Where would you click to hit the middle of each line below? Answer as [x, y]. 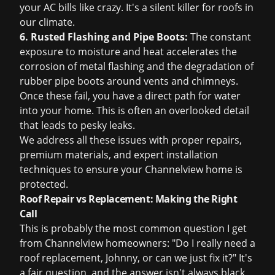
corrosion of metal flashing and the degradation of [137, 66]
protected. [44, 184]
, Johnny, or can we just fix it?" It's [176, 258]
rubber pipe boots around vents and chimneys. [129, 81]
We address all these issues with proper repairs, [131, 140]
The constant [219, 37]
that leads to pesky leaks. [77, 125]
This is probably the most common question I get [133, 228]
